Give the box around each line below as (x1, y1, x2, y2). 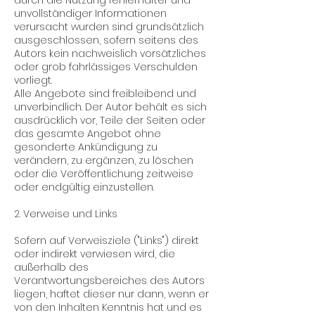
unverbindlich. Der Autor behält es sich (14, 100, 207, 114)
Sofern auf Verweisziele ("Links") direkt (14, 233, 199, 247)
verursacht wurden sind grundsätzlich (14, 20, 204, 34)
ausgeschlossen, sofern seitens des (14, 33, 198, 47)
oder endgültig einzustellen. (14, 180, 154, 194)
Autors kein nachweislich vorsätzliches (14, 46, 206, 60)
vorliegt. (14, 73, 52, 87)
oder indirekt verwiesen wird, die (14, 247, 175, 261)
